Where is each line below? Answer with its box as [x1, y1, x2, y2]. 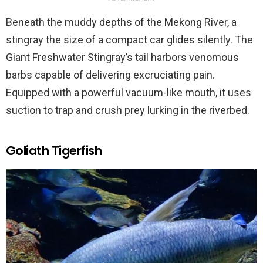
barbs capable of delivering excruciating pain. [6, 69, 215, 82]
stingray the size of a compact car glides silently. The [6, 33, 253, 46]
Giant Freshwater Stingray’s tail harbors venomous [6, 51, 239, 64]
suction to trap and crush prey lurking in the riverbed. [6, 104, 249, 117]
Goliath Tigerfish [6, 142, 102, 160]
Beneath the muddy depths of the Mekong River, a [6, 16, 237, 29]
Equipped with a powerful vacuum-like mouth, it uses [6, 86, 251, 99]
